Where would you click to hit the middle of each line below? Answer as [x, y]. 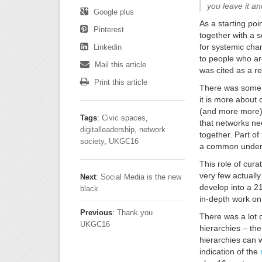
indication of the [230, 251]
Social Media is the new [141, 177]
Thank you [135, 213]
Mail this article [119, 65]
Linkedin [106, 47]
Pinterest [108, 30]
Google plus [113, 12]
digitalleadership [107, 130]
